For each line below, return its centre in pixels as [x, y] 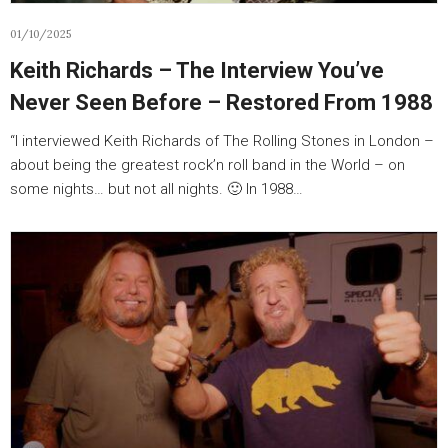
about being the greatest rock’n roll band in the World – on [207, 165]
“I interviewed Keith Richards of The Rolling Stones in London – [222, 141]
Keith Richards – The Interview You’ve [197, 70]
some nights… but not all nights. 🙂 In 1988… [156, 189]
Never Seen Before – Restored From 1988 [221, 102]
